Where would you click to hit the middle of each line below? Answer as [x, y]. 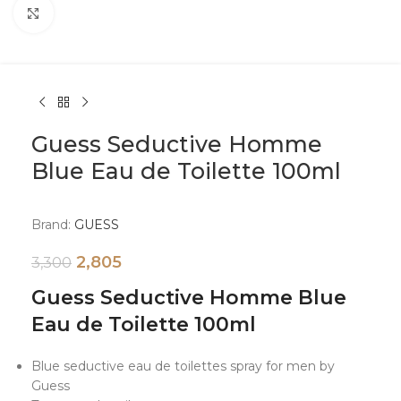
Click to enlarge [101, 13]
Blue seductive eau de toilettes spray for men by [183, 366]
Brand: [51, 225]
